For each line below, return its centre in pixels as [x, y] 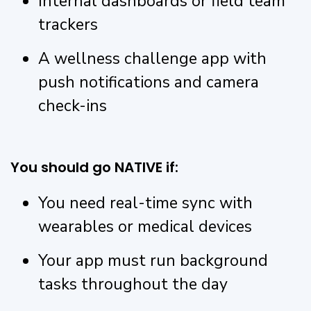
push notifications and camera [149, 82]
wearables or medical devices [145, 226]
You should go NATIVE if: [94, 167]
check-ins [73, 106]
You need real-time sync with [145, 203]
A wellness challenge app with [152, 58]
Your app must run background [153, 260]
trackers [68, 24]
